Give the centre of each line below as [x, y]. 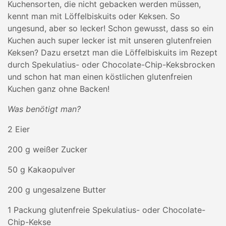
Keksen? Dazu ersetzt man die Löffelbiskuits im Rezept [112, 52]
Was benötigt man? [44, 109]
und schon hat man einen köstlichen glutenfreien [100, 77]
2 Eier [19, 129]
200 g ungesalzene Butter [57, 190]
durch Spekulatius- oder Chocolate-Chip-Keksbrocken [111, 65]
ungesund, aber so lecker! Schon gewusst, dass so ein [110, 28]
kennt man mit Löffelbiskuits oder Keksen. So [94, 16]
